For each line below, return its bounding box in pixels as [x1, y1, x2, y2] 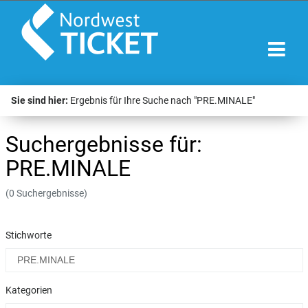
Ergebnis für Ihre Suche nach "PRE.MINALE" [70, 95, 255, 107]
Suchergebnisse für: [5, 131, 202, 157]
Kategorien [5, 285, 52, 296]
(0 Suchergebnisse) [5, 188, 87, 199]
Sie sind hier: [11, 95, 68, 107]
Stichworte [5, 230, 52, 241]
